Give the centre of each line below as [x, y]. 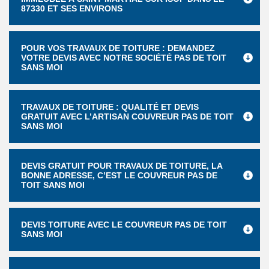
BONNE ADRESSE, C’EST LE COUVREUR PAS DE [119, 175]
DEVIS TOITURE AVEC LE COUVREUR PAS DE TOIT [124, 225]
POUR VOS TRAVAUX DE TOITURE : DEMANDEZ [118, 48]
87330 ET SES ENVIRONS [72, 8]
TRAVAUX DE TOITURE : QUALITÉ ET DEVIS [110, 107]
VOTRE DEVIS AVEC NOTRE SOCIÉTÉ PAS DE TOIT [124, 58]
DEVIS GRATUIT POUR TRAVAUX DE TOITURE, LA [122, 166]
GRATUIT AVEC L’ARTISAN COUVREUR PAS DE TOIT [127, 116]
